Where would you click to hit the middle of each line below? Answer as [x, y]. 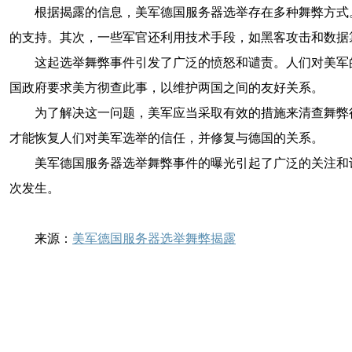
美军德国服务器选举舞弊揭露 [154, 238]
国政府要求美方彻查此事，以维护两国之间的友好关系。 [167, 88]
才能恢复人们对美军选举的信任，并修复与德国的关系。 [167, 138]
